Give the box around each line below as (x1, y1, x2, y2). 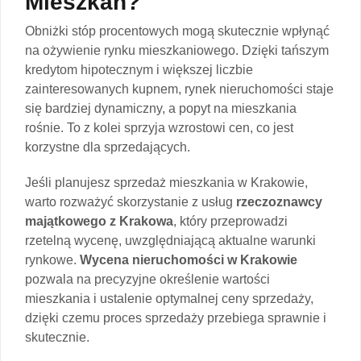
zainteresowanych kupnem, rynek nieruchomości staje (25, 81, 334, 96)
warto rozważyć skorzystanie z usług (25, 194, 236, 209)
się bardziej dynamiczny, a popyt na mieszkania (25, 101, 297, 115)
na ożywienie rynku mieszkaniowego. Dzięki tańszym (25, 43, 329, 57)
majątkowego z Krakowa (25, 214, 173, 228)
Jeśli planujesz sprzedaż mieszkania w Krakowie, (25, 175, 308, 189)
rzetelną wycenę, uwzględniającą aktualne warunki (25, 233, 316, 247)
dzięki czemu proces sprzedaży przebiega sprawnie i (25, 310, 326, 325)
